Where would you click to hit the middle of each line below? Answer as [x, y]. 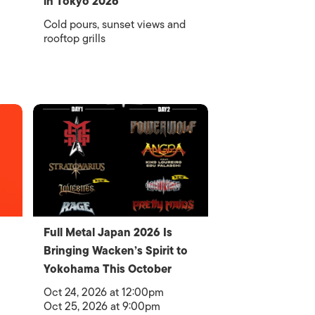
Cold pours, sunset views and [115, 24]
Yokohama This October [108, 269]
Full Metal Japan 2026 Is [108, 232]
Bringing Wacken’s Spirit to [116, 251]
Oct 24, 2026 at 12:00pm [104, 292]
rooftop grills [75, 38]
